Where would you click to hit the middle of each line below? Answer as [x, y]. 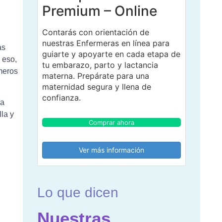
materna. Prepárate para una [95, 76]
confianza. [61, 97]
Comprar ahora [111, 122]
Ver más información [111, 150]
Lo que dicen [78, 192]
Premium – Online [99, 11]
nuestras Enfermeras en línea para [106, 43]
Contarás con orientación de [95, 32]
